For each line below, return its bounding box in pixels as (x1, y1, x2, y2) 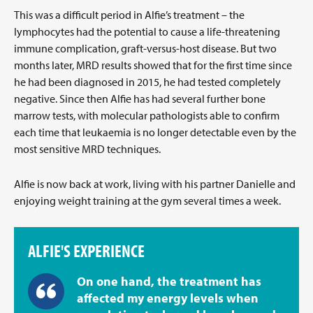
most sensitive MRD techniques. (14, 142, 161, 156)
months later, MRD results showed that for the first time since (14, 58, 292, 72)
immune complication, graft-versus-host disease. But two (14, 41, 277, 55)
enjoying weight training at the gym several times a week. (14, 194, 281, 208)
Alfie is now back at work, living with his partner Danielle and (14, 177, 296, 191)
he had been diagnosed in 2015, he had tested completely (14, 75, 281, 89)
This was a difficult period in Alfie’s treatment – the (14, 8, 245, 22)
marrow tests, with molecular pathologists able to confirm (14, 108, 279, 122)
